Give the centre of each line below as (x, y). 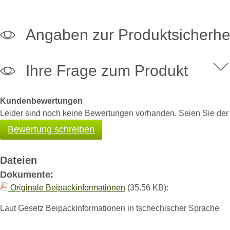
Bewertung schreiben (51, 129)
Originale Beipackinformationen (67, 187)
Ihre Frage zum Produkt (107, 70)
